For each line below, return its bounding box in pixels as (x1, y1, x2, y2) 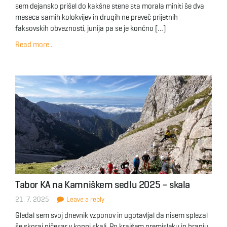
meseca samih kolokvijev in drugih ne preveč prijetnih (15, 13, 178, 22)
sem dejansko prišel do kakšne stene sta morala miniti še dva (15, 2, 204, 11)
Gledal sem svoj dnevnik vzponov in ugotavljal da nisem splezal (15, 211, 208, 220)
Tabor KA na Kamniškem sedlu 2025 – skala (15, 178, 190, 191)
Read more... (15, 40, 54, 49)
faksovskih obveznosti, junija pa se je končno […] (15, 24, 166, 33)
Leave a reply (65, 195, 104, 204)
